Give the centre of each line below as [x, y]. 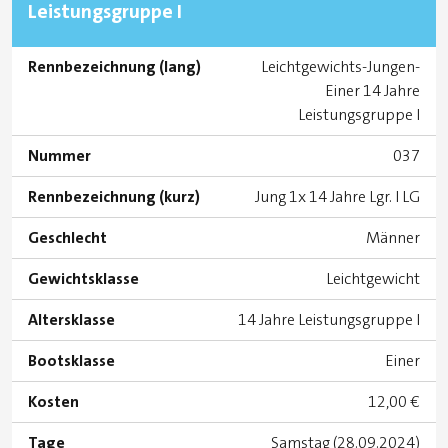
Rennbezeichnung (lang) [114, 67]
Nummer [59, 156]
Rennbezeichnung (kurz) [114, 197]
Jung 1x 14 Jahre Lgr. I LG [337, 197]
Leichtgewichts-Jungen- [340, 67]
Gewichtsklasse [83, 279]
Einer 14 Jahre [372, 91]
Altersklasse [71, 320]
